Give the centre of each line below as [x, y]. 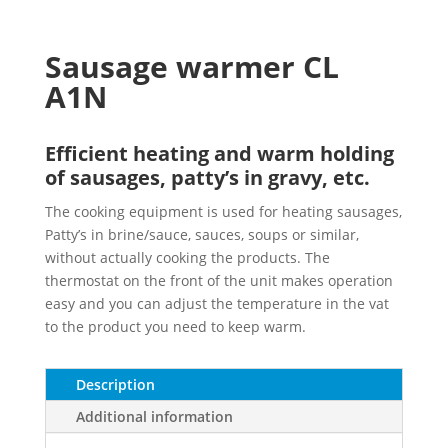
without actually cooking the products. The [187, 258]
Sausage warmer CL [191, 67]
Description [115, 385]
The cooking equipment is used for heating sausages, [223, 212]
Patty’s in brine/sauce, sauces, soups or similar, [201, 235]
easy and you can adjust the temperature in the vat [216, 304]
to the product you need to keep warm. [175, 327]
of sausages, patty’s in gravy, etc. [207, 178]
